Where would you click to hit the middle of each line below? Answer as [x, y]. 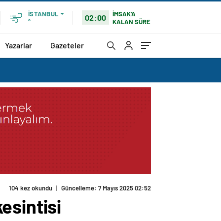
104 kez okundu [31, 188]
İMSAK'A [124, 14]
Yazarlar [18, 45]
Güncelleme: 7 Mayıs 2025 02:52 [106, 188]
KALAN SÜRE [132, 21]
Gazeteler [67, 45]
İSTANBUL [43, 14]
